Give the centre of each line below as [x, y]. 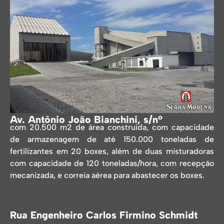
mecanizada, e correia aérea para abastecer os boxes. [107, 175]
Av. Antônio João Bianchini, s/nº [86, 119]
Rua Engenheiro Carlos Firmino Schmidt [104, 215]
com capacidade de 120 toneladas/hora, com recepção [112, 163]
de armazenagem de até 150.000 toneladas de [112, 139]
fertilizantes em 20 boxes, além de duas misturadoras [112, 151]
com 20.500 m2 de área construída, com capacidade [112, 127]
